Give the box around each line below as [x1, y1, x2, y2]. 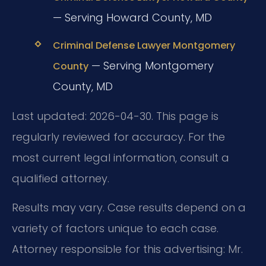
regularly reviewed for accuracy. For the [12, 129, 225, 144]
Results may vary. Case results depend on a [12, 200, 246, 216]
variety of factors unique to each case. [12, 221, 218, 236]
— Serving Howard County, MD [52, 10, 212, 26]
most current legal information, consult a [12, 150, 229, 165]
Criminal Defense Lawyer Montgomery [52, 39, 235, 53]
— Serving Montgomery [88, 58, 214, 74]
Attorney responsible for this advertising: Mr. [12, 242, 243, 257]
